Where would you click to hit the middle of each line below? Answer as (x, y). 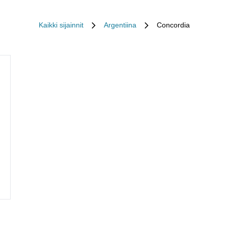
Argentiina (120, 25)
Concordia (173, 25)
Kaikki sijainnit (61, 25)
